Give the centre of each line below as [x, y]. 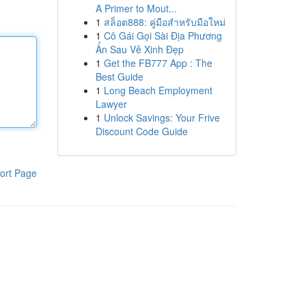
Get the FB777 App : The [158, 63]
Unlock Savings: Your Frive [162, 117]
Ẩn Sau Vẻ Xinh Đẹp [139, 49]
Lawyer [111, 104]
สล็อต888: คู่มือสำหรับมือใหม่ [164, 22]
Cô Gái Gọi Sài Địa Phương [163, 36]
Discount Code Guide [141, 131]
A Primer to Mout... [136, 8]
